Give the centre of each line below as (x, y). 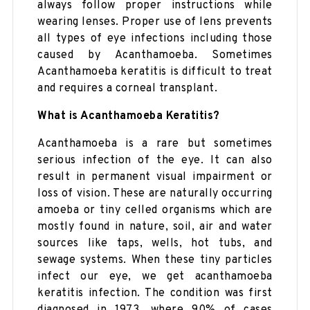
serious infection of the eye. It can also (155, 161)
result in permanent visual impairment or (155, 177)
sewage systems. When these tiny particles (155, 261)
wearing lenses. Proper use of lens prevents (155, 22)
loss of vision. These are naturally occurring (155, 194)
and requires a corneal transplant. (128, 89)
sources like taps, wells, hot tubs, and (155, 244)
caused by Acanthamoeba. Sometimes (155, 56)
